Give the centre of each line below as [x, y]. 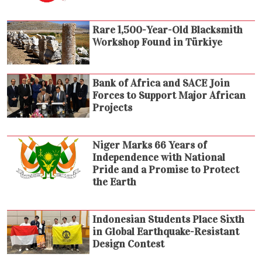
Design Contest [129, 244]
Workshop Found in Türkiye [158, 42]
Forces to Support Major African [169, 96]
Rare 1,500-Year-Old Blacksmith [168, 30]
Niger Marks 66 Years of [150, 145]
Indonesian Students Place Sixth [169, 220]
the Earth [115, 182]
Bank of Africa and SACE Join [161, 83]
